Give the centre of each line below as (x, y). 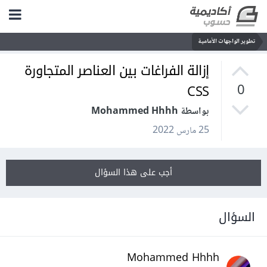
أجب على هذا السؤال (136, 173)
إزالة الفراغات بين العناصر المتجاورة (119, 71)
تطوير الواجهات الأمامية (229, 41)
